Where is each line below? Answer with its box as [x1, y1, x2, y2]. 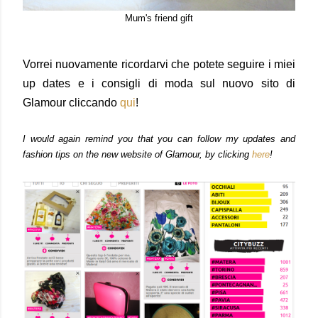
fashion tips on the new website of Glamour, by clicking [23, 149, 252, 160]
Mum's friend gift [125, 13, 193, 23]
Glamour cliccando [23, 97, 120, 109]
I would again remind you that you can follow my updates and [23, 133, 295, 144]
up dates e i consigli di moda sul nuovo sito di [23, 77, 295, 89]
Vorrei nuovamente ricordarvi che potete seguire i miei [23, 58, 295, 70]
